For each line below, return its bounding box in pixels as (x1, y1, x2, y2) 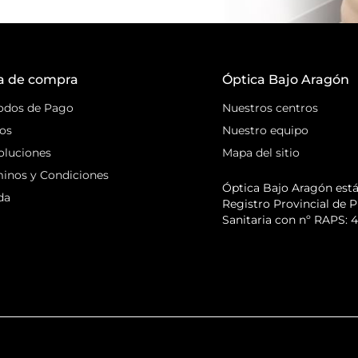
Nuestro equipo (221, 123, 308, 138)
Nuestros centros (221, 101, 318, 116)
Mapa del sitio (221, 145, 300, 161)
